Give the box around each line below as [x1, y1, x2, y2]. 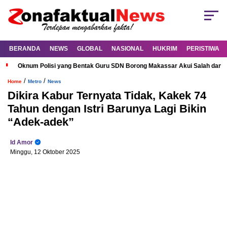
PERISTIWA [186, 45, 219, 53]
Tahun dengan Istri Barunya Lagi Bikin [8, 102, 206, 116]
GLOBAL [77, 45, 102, 53]
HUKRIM [153, 45, 177, 53]
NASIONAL [111, 45, 143, 53]
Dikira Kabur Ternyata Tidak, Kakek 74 [8, 89, 206, 102]
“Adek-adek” [8, 116, 74, 129]
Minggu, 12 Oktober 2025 [10, 148, 80, 156]
